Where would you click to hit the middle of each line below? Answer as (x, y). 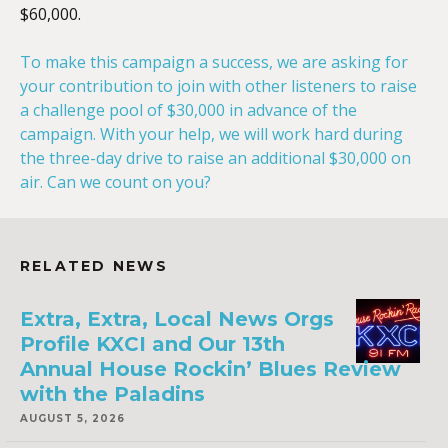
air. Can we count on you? (115, 182)
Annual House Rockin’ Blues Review (210, 369)
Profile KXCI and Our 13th (152, 344)
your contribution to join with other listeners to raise (218, 86)
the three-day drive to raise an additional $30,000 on (215, 158)
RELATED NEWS (94, 266)
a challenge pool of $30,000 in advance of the (188, 110)
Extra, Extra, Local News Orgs (177, 319)
